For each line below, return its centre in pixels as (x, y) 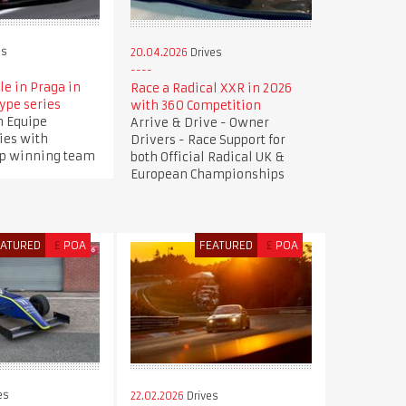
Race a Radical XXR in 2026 (211, 89)
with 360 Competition (195, 106)
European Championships (207, 175)
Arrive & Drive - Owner (199, 123)
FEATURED (227, 246)
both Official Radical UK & (207, 158)
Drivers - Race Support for (208, 140)
